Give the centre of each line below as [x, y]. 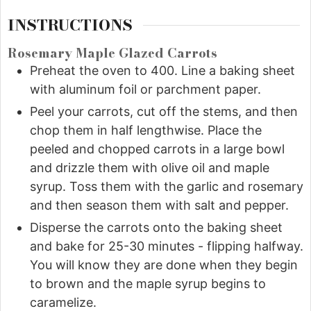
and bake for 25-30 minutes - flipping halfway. [167, 246]
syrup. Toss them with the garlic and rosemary [167, 187]
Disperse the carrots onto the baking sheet [156, 228]
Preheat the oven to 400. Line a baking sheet [162, 71]
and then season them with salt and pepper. [159, 205]
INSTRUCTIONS [70, 25]
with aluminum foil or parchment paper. [145, 90]
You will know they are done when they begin [164, 265]
